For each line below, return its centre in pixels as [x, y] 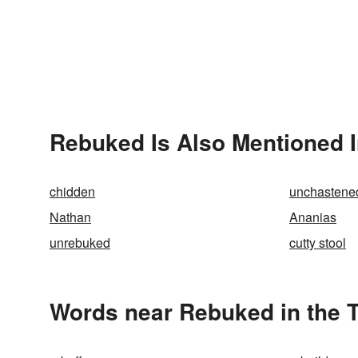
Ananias [313, 217]
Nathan [70, 217]
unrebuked [80, 243]
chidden [72, 191]
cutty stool [318, 243]
